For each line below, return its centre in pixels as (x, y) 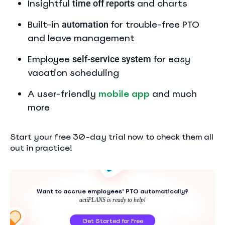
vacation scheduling (73, 72)
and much (173, 93)
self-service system (113, 59)
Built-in (45, 24)
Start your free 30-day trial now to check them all (112, 137)
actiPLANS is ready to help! (113, 200)
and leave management (81, 38)
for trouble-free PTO (155, 24)
